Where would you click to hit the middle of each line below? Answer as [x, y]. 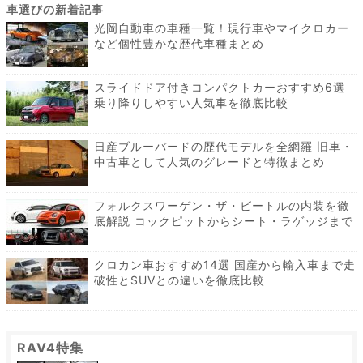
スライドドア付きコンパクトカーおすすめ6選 [220, 87]
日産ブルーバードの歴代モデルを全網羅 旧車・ [224, 146]
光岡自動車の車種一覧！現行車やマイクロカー [222, 28]
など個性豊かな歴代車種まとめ [179, 43]
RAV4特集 [50, 347]
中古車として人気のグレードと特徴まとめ [209, 161]
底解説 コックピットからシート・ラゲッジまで [224, 220]
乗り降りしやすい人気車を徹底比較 [191, 102]
